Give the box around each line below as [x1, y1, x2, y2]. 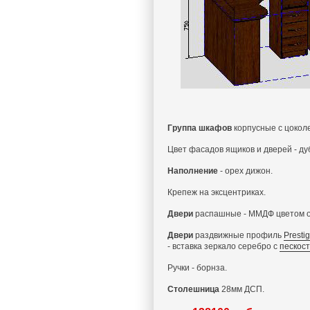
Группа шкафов [167, 123, 234, 133]
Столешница [167, 284, 219, 294]
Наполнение [167, 166, 218, 176]
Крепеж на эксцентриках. [167, 188, 266, 197]
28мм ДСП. [219, 284, 264, 294]
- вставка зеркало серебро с [167, 241, 280, 251]
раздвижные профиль [193, 230, 284, 240]
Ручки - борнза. [167, 263, 227, 273]
